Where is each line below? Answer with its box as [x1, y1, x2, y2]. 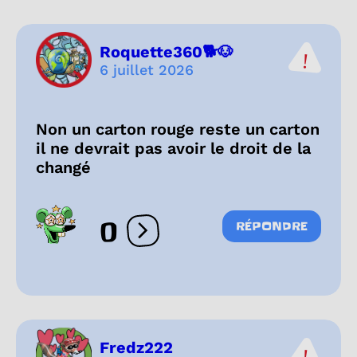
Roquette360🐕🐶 [100, 41, 233, 61]
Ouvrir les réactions [142, 229, 265, 245]
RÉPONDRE [236, 218, 308, 235]
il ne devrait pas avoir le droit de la [36, 139, 311, 159]
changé [36, 158, 91, 178]
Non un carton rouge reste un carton [36, 120, 320, 139]
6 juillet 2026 [100, 61, 194, 78]
